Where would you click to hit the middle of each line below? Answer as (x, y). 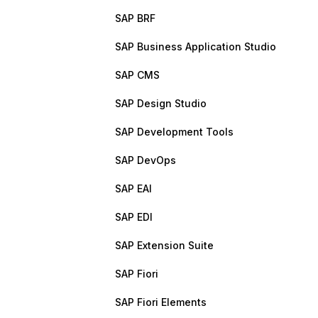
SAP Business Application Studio (196, 46)
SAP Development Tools (174, 132)
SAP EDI (134, 217)
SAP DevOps (146, 160)
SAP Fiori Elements (161, 302)
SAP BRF (135, 18)
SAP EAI (133, 188)
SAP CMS (137, 75)
